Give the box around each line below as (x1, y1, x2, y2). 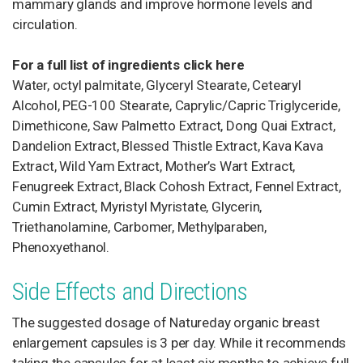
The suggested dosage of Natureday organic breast (12, 314, 320, 331)
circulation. (12, 16, 78, 32)
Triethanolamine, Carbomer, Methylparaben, (12, 219, 267, 235)
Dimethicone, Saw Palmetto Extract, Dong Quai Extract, (12, 117, 335, 134)
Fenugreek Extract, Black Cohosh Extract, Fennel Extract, (12, 178, 341, 194)
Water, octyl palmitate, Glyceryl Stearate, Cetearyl (12, 77, 301, 93)
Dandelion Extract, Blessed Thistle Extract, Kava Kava (12, 138, 323, 154)
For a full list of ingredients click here (12, 57, 245, 73)
